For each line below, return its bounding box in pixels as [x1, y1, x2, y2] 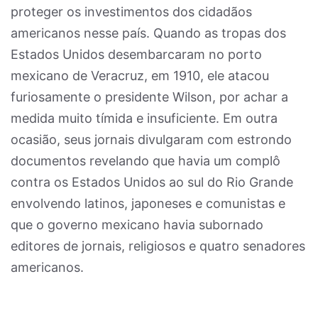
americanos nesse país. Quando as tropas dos [11, 26, 286, 40]
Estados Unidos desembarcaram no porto [11, 47, 262, 62]
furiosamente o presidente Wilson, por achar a [11, 89, 288, 104]
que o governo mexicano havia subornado [11, 217, 263, 232]
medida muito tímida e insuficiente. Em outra [11, 111, 278, 126]
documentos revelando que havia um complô [11, 153, 280, 168]
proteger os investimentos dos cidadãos [11, 4, 252, 19]
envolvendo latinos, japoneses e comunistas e [11, 196, 285, 211]
